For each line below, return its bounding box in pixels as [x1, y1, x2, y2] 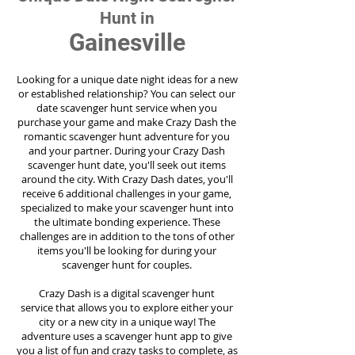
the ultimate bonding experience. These [33, 215, 220, 229]
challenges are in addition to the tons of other [19, 229, 235, 243]
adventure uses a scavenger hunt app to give [21, 329, 232, 343]
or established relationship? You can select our [18, 86, 235, 101]
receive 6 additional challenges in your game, [22, 186, 231, 200]
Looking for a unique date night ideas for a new [16, 72, 238, 86]
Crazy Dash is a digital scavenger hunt [39, 286, 215, 300]
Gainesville [68, 29, 185, 56]
